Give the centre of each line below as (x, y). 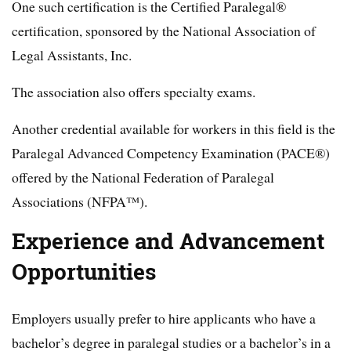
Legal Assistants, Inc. (72, 55)
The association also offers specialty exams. (134, 92)
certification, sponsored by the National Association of (164, 31)
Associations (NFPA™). (80, 201)
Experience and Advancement (168, 241)
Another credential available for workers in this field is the (174, 128)
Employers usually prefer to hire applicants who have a (164, 318)
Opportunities (84, 272)
